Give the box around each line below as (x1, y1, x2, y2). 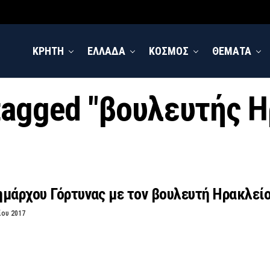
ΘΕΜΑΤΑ (212, 45, 251, 57)
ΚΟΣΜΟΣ (149, 45, 189, 57)
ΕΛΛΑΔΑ (87, 45, 125, 57)
